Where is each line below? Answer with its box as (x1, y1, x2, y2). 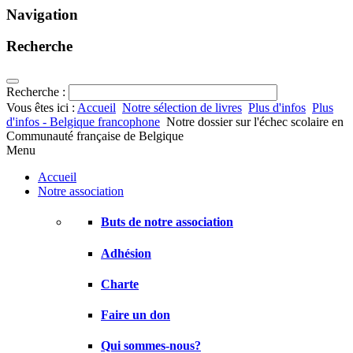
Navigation (6, 6, 78, 23)
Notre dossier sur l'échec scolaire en (166, 115, 344, 129)
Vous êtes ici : (6, 101, 77, 115)
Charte (101, 277, 139, 291)
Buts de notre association (101, 215, 233, 229)
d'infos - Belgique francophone (6, 115, 160, 129)
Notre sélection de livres (122, 101, 242, 115)
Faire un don (101, 308, 170, 322)
